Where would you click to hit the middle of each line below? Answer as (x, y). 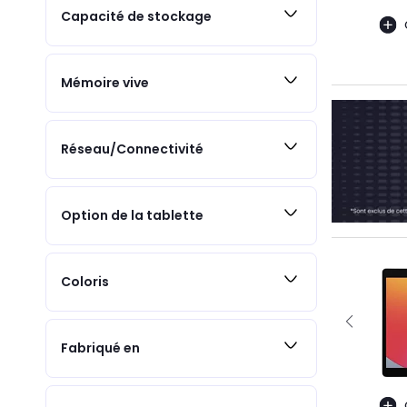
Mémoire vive (105, 83)
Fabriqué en (100, 348)
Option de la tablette (132, 216)
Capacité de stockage (136, 17)
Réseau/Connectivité (132, 149)
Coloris (85, 282)
